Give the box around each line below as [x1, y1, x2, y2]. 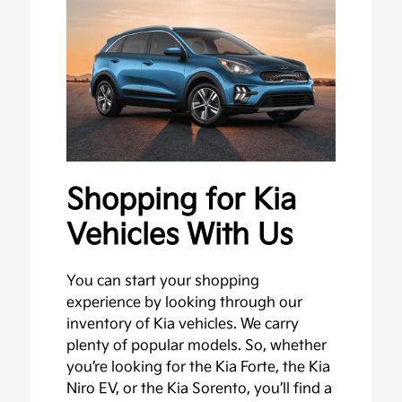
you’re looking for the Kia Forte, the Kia [66, 358, 331, 376]
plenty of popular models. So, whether [66, 336, 328, 354]
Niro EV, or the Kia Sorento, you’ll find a [66, 380, 333, 398]
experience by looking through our [66, 293, 303, 311]
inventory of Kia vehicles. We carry [66, 315, 300, 333]
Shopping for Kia [66, 182, 297, 218]
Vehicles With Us [66, 217, 293, 253]
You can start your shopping [66, 272, 260, 290]
